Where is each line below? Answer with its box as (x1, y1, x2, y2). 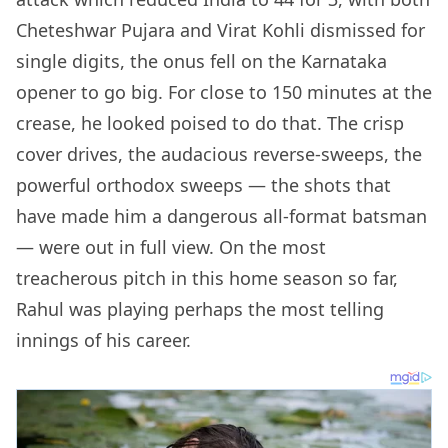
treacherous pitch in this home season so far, (16, 266, 398, 291)
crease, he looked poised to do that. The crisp (16, 111, 404, 136)
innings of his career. (16, 328, 196, 353)
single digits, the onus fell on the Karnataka (16, 49, 387, 74)
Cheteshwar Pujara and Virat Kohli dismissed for (16, 18, 425, 43)
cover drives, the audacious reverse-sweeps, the (16, 142, 422, 167)
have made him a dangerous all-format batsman (16, 204, 427, 229)
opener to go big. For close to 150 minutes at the (16, 80, 432, 105)
